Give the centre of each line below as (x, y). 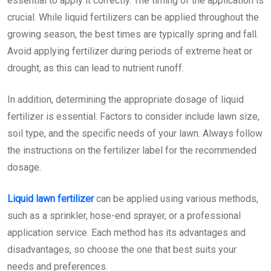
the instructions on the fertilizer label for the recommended (132, 150)
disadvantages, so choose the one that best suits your (122, 249)
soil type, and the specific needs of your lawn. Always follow (135, 133)
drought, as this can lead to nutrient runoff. (96, 68)
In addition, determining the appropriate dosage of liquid (126, 99)
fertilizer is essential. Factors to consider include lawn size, (133, 116)
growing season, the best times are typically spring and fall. (133, 34)
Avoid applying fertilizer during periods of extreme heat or (130, 51)
